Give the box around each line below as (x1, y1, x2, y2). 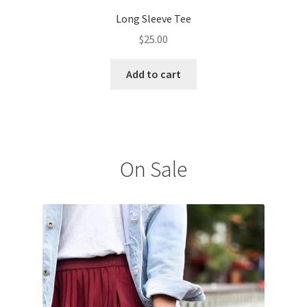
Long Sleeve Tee (116, 11, 191, 25)
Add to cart (126, 67, 181, 82)
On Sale (120, 156, 187, 184)
